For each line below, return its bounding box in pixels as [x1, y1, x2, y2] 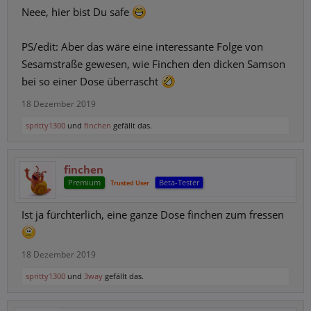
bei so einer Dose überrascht [22, 74, 161, 88]
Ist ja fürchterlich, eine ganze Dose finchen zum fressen [22, 208, 284, 221]
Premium [68, 177, 101, 187]
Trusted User [110, 178, 149, 187]
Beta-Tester [159, 177, 199, 187]
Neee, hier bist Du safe [22, 5, 132, 19]
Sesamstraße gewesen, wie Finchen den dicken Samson [22, 57, 285, 71]
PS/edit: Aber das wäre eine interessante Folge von [22, 40, 263, 53]
